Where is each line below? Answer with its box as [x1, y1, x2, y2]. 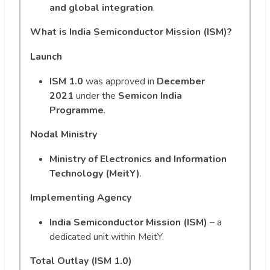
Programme [49, 103, 104, 117]
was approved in [83, 74, 157, 88]
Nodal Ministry [30, 127, 97, 141]
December [157, 74, 205, 88]
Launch [30, 49, 62, 63]
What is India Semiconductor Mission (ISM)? [30, 25, 232, 39]
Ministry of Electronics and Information [49, 152, 227, 166]
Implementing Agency [30, 190, 131, 204]
